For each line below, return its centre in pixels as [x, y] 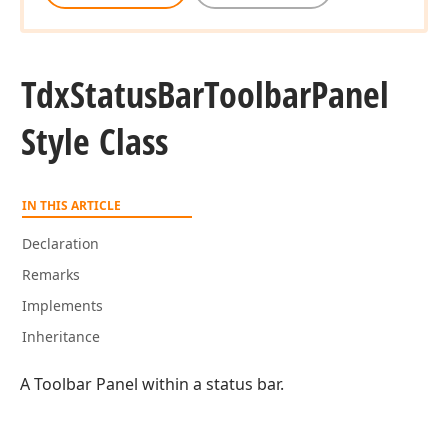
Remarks [51, 274]
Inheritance [61, 336]
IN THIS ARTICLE [71, 205]
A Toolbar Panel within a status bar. [152, 384]
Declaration [60, 243]
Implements [62, 305]
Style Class [94, 141]
